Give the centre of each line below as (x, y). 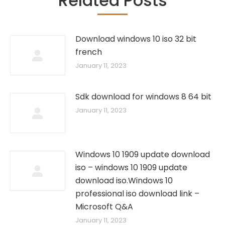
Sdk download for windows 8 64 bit (143, 97)
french (89, 52)
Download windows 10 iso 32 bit (136, 39)
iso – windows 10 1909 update (131, 167)
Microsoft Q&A (104, 207)
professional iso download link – (137, 194)
